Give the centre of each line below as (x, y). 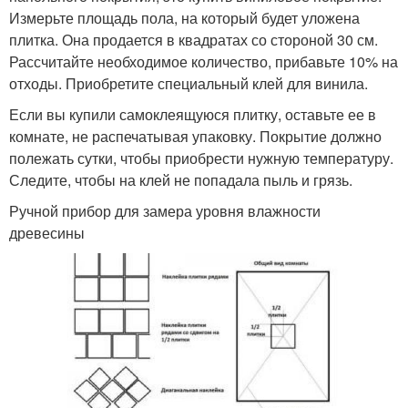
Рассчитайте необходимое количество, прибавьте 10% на (204, 61)
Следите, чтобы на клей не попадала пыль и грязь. (181, 179)
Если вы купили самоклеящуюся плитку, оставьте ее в (193, 114)
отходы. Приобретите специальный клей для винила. (189, 83)
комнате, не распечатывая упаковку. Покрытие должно (195, 136)
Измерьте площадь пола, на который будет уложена (184, 17)
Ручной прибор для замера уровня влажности (165, 210)
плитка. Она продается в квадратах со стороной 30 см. (194, 39)
